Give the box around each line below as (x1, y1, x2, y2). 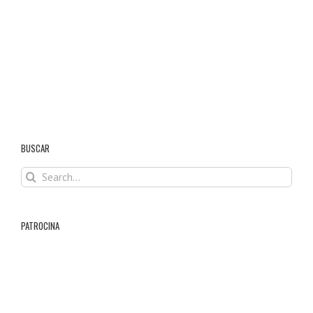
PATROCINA (21, 218, 59, 233)
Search (20, 166, 47, 179)
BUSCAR (21, 140, 50, 155)
